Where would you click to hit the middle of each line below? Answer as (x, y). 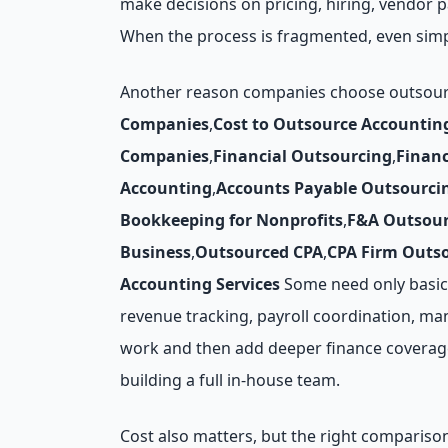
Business (155, 252)
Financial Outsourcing (302, 156)
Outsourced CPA (259, 252)
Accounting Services (200, 284)
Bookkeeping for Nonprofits (231, 220)
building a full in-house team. (230, 380)
